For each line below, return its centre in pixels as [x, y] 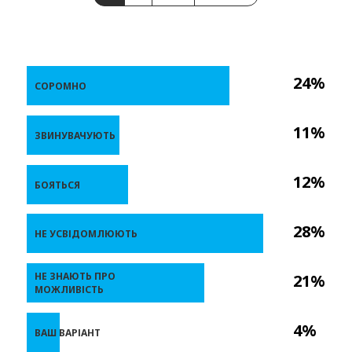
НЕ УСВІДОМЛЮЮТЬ [86, 233]
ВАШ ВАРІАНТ [68, 332]
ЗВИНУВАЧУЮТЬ [75, 135]
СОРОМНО [60, 86]
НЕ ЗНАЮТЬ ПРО [75, 276]
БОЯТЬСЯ [57, 185]
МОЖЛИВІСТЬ [69, 289]
